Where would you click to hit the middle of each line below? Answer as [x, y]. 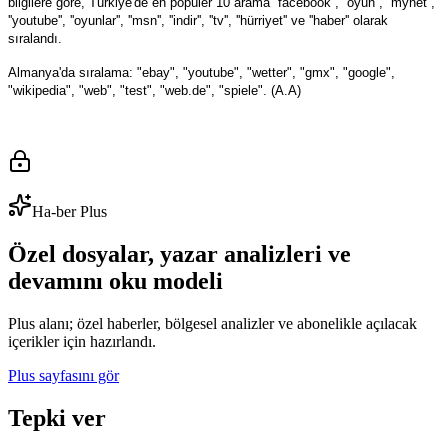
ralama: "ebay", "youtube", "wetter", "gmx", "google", [242, 72]
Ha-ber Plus [69, 211]
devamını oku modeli [115, 280]
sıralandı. [35, 38]
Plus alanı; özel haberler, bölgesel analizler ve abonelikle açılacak [212, 323]
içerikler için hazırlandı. [82, 341]
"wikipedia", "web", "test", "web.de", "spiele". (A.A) [154, 90]
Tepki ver [57, 417]
